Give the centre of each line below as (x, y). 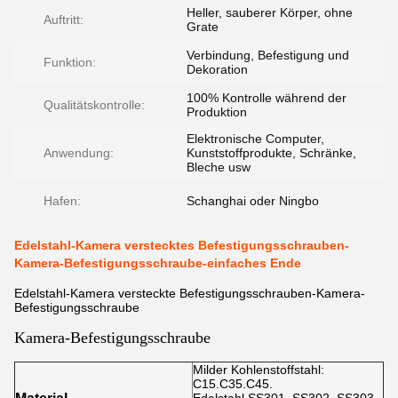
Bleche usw (219, 167)
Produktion (217, 112)
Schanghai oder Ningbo (253, 201)
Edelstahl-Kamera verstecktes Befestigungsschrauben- (182, 245)
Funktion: (70, 62)
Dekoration (217, 69)
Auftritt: (64, 20)
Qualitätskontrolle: (94, 105)
